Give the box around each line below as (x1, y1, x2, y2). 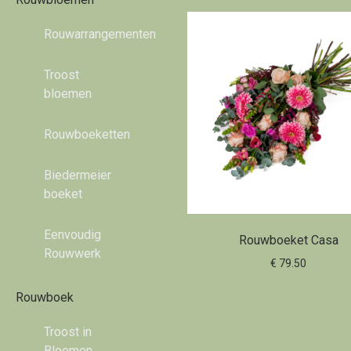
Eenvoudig (44, 227, 101, 242)
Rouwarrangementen (44, 27, 156, 42)
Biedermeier (44, 168, 111, 183)
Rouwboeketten (44, 127, 130, 142)
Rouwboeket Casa (238, 233, 338, 248)
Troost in (44, 324, 92, 339)
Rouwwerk (44, 246, 101, 261)
